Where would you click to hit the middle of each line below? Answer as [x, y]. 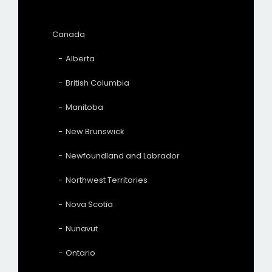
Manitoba [84, 107]
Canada [69, 34]
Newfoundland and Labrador [123, 155]
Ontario [80, 253]
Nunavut [82, 228]
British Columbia [97, 83]
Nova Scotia [89, 204]
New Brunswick [95, 131]
